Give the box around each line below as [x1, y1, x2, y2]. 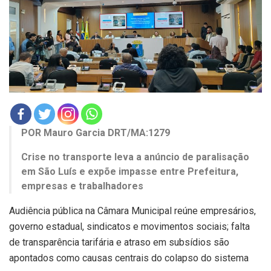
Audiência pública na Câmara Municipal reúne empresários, [9, 205, 256, 217]
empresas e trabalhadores [21, 180, 143, 192]
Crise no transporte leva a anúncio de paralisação [21, 151, 249, 163]
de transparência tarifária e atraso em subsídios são [9, 237, 229, 249]
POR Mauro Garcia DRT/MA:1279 [21, 127, 170, 139]
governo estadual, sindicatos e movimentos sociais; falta [9, 221, 250, 233]
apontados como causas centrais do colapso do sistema [9, 252, 249, 264]
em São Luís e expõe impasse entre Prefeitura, [21, 166, 238, 178]
